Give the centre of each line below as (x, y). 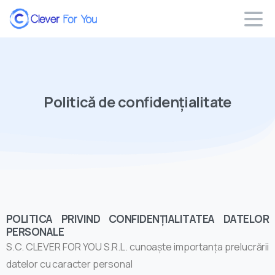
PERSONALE (35, 231)
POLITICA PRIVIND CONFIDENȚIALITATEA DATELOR (137, 219)
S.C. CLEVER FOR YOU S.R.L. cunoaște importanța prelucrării (137, 246)
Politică (70, 102)
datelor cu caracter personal (69, 264)
